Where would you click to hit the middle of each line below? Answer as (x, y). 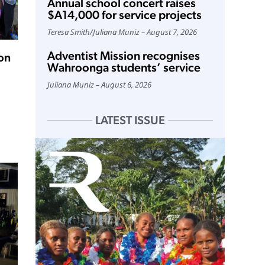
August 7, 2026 (172, 32)
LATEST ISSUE (130, 120)
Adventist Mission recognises (123, 56)
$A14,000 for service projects (124, 15)
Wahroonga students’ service (124, 68)
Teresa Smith (68, 32)
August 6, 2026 (126, 85)
